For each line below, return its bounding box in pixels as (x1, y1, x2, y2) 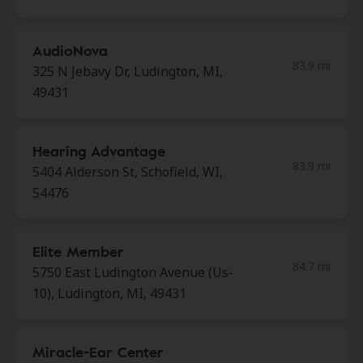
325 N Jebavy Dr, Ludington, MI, (32, 62, 223, 80)
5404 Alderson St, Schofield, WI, (32, 163, 223, 181)
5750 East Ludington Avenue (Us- (32, 263, 233, 281)
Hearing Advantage (32, 140, 165, 161)
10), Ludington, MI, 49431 (32, 284, 186, 302)
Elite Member (32, 241, 124, 262)
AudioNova (32, 40, 108, 61)
